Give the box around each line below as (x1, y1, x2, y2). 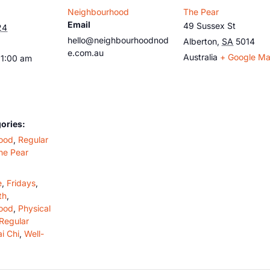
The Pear (183, 6, 219, 17)
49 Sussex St (183, 20, 236, 31)
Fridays (7, 177, 36, 188)
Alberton (183, 36, 217, 46)
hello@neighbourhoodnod (67, 34, 169, 45)
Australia (183, 51, 218, 62)
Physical (18, 202, 51, 213)
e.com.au (67, 47, 104, 58)
